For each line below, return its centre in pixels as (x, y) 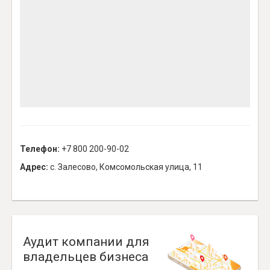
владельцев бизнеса (86, 257)
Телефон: (40, 149)
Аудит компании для (86, 242)
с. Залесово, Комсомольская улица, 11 (125, 167)
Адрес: (34, 167)
